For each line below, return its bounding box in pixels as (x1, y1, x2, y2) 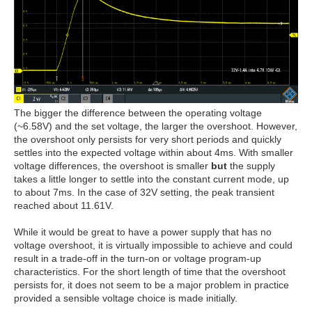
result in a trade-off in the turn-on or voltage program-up (14, 252, 261, 264)
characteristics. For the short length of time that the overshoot (14, 265, 286, 277)
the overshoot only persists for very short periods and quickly (14, 133, 281, 145)
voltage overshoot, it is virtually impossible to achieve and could (14, 239, 292, 251)
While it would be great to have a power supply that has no (14, 226, 272, 237)
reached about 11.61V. (14, 199, 114, 211)
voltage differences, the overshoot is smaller (14, 159, 211, 171)
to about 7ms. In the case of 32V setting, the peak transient (14, 186, 274, 198)
